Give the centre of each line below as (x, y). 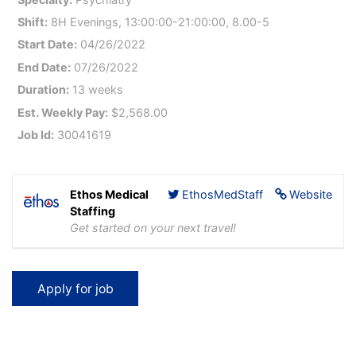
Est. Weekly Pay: (63, 112)
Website (310, 195)
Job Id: (36, 134)
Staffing (92, 211)
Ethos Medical (109, 195)
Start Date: (48, 44)
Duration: (44, 90)
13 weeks (97, 90)
